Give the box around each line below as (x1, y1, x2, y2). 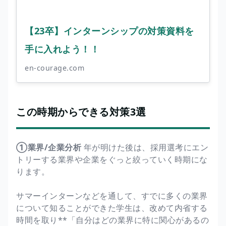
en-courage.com (25, 63, 84, 73)
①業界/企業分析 (16, 142, 81, 153)
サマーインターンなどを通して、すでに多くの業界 (16, 190, 208, 202)
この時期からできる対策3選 (16, 105, 146, 119)
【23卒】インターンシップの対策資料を (25, 24, 194, 37)
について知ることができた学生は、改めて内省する (16, 202, 208, 214)
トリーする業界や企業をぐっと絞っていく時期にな (16, 154, 208, 165)
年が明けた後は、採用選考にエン (81, 142, 208, 153)
